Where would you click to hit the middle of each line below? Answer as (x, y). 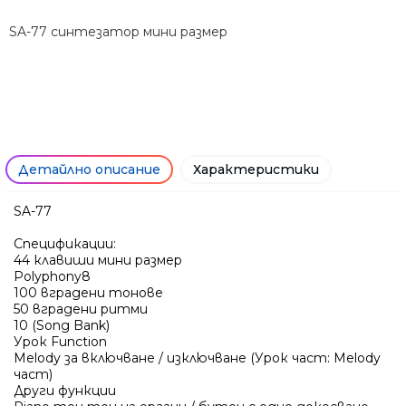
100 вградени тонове (88, 292)
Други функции (65, 390)
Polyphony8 (52, 276)
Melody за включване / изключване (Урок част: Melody (197, 358)
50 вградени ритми (81, 309)
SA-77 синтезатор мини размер (118, 31)
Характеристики (256, 169)
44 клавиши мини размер (98, 260)
